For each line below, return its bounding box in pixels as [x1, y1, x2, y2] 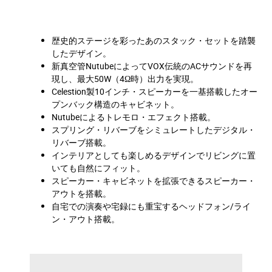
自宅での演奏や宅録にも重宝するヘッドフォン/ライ [52, 200, 251, 212]
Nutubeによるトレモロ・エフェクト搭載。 [52, 110, 216, 123]
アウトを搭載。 [52, 187, 111, 199]
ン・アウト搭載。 [52, 212, 120, 225]
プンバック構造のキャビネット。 [52, 98, 179, 110]
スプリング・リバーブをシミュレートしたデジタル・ [52, 123, 256, 135]
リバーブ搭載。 [52, 136, 111, 148]
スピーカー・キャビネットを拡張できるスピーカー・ [52, 174, 256, 186]
